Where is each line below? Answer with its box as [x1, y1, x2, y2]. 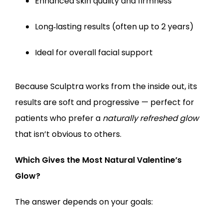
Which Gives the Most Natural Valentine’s [15, 154, 182, 166]
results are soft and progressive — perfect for [15, 97, 194, 108]
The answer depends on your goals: [15, 196, 153, 208]
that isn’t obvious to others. [15, 128, 121, 140]
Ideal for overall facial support [35, 47, 153, 58]
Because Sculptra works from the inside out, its [15, 81, 197, 92]
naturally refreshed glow [103, 112, 199, 124]
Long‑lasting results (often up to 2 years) [35, 21, 194, 32]
